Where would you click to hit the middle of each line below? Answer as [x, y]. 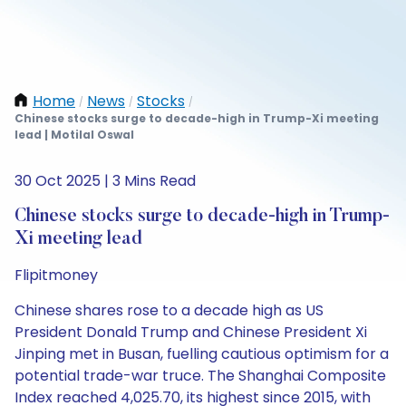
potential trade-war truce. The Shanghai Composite [200, 376]
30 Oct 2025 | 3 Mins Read [105, 181]
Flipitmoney [56, 275]
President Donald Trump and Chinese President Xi [191, 332]
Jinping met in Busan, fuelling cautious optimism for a [202, 354]
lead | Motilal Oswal [74, 135]
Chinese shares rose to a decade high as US [169, 310]
